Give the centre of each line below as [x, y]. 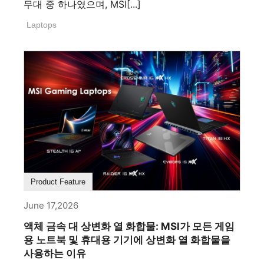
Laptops [42, 25]
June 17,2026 [51, 206]
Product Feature [58, 182]
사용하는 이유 [55, 254]
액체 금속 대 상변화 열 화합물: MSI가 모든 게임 [129, 227]
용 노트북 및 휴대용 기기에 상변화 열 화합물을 [127, 240]
